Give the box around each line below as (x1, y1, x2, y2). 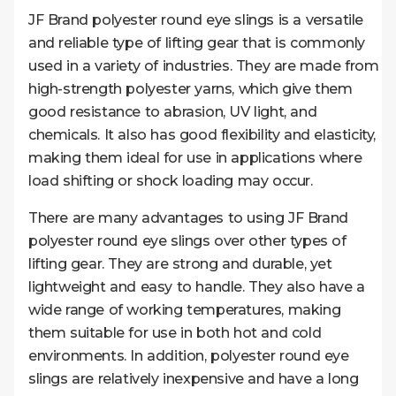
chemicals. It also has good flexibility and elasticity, (28, 126, 377, 143)
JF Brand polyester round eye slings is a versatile (28, 11, 364, 28)
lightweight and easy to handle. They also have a (28, 278, 365, 295)
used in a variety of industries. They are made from (28, 57, 379, 74)
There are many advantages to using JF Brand (28, 209, 348, 226)
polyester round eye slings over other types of (28, 232, 346, 249)
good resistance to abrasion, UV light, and (28, 103, 317, 120)
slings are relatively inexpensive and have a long (28, 369, 359, 387)
